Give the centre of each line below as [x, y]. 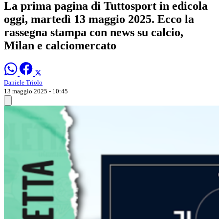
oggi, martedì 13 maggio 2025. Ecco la [99, 19]
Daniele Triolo [23, 82]
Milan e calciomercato [60, 45]
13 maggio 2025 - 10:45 [36, 91]
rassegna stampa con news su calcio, [94, 32]
